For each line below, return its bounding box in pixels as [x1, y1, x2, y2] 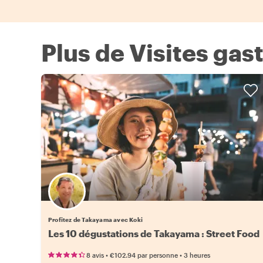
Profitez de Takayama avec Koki [48, 216, 143, 224]
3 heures [184, 251, 210, 259]
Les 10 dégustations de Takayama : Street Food [48, 228, 259, 240]
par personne [137, 251, 178, 259]
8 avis [86, 251, 104, 259]
